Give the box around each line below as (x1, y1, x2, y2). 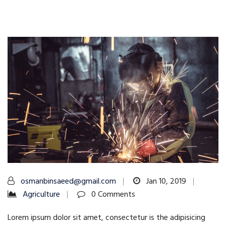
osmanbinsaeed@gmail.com (21, 175, 116, 188)
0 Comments (89, 188, 135, 201)
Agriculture (23, 188, 60, 201)
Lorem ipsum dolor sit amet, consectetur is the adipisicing (8, 211, 205, 224)
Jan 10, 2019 (144, 175, 186, 188)
